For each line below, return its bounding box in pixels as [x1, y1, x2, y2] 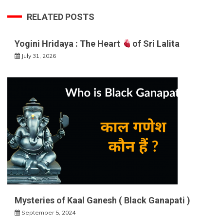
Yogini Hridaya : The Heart [15, 38, 122, 49]
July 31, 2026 [21, 52, 56, 59]
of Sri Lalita [132, 38, 180, 49]
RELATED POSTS [27, 11, 94, 22]
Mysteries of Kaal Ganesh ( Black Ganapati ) [15, 195, 192, 205]
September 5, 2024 [21, 208, 75, 216]
